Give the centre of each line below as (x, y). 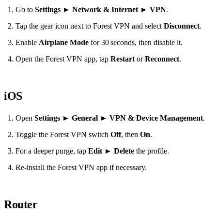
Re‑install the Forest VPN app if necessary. (81, 168)
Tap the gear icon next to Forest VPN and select (90, 26)
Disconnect (182, 26)
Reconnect (162, 59)
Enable (27, 43)
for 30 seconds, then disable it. (136, 43)
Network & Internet (105, 10)
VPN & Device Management (156, 118)
